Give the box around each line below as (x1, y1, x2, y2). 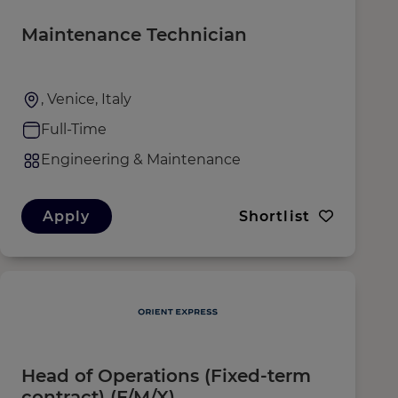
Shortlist (238, 208, 310, 225)
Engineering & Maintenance (41, 151, 241, 168)
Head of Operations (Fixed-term (21, 365, 311, 386)
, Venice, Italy (41, 91, 131, 107)
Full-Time (41, 121, 107, 138)
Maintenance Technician (21, 24, 247, 45)
